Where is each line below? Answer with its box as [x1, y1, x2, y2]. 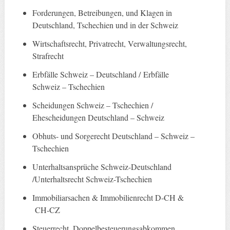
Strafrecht [32, 50, 64, 62]
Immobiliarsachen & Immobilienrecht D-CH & [32, 192, 184, 203]
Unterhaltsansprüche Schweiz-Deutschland [32, 161, 172, 172]
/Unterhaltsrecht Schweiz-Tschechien [32, 174, 152, 185]
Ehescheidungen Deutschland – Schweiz [32, 112, 165, 123]
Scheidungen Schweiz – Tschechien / [32, 100, 154, 111]
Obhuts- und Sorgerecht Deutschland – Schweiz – [32, 130, 195, 142]
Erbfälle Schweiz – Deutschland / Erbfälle [32, 69, 169, 80]
